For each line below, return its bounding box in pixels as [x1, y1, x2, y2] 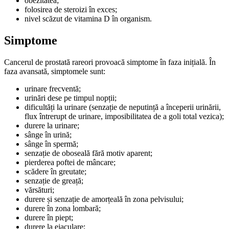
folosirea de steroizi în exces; [25, 5, 117, 14]
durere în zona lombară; [25, 203, 101, 213]
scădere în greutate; [25, 167, 86, 176]
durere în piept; [25, 213, 73, 222]
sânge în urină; [25, 130, 72, 139]
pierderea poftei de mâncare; [25, 157, 116, 167]
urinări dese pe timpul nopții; [25, 93, 117, 102]
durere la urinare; [25, 121, 79, 130]
